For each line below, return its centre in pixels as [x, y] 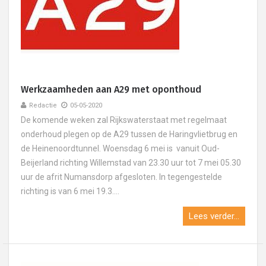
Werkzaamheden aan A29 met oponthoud [111, 89]
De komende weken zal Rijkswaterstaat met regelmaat [124, 120]
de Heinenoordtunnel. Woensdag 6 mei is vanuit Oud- [120, 148]
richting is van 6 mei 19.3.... [70, 191]
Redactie [43, 105]
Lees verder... [214, 216]
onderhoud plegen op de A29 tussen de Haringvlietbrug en [129, 134]
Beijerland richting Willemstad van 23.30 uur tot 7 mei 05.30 [131, 163]
